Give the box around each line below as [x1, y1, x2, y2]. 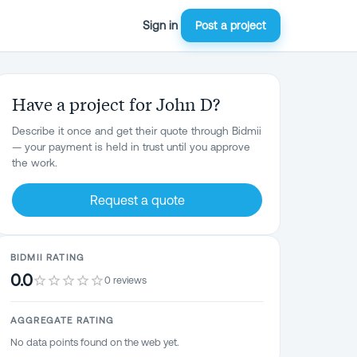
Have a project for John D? [12, 92, 220, 115]
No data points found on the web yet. [10, 336, 179, 348]
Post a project [195, 19, 266, 32]
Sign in [143, 18, 178, 32]
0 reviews [104, 273, 147, 286]
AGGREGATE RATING [10, 315, 115, 325]
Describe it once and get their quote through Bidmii [12, 124, 261, 137]
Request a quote [89, 193, 185, 207]
